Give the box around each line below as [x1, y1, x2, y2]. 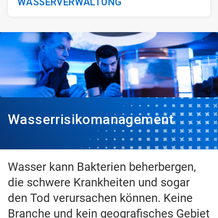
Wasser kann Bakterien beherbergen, [8, 160, 196, 174]
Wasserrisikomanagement [8, 111, 174, 128]
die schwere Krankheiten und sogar [8, 176, 190, 190]
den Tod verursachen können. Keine [8, 191, 193, 205]
